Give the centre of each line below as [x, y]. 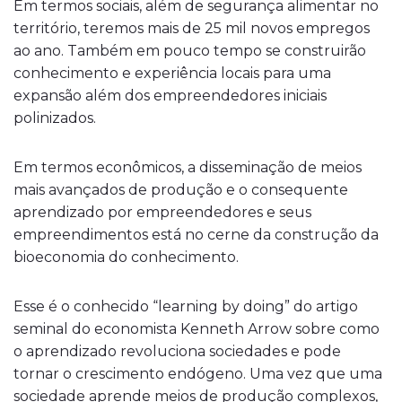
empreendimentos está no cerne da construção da [196, 235]
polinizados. [55, 118]
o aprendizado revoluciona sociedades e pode [177, 351]
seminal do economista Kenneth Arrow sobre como [197, 329]
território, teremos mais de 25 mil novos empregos [192, 28]
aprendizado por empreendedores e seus [162, 212]
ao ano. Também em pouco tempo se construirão [190, 51]
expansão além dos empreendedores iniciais [170, 96]
